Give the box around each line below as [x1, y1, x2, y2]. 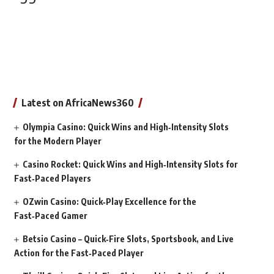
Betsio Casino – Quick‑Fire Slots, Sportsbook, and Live [22, 234, 234, 244]
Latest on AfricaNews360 [21, 97, 134, 109]
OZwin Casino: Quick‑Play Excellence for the [22, 196, 196, 207]
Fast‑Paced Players [13, 173, 91, 183]
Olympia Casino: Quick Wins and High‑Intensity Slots [22, 122, 229, 132]
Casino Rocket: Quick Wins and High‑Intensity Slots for [22, 159, 238, 169]
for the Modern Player [13, 136, 102, 146]
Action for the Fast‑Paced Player [13, 248, 144, 258]
